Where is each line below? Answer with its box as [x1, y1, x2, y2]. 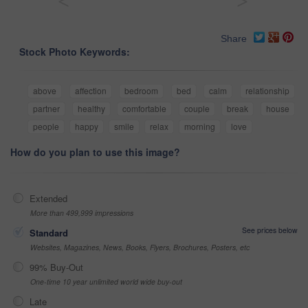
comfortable [122, 102, 167, 114]
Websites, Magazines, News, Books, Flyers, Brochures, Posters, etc [30, 241, 250, 252]
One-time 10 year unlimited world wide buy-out [30, 276, 182, 287]
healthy [77, 102, 105, 114]
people [33, 120, 59, 132]
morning [184, 120, 215, 132]
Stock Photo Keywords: [19, 44, 130, 58]
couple [184, 102, 210, 114]
